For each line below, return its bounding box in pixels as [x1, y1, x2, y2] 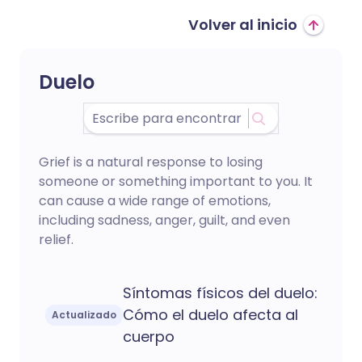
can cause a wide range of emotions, [39, 192, 271, 210]
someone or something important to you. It [39, 172, 313, 191]
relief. [39, 230, 74, 249]
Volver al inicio [188, 15, 297, 35]
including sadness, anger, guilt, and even [39, 211, 290, 229]
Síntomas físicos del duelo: [123, 283, 318, 303]
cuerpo [123, 326, 175, 347]
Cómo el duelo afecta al [123, 305, 298, 325]
